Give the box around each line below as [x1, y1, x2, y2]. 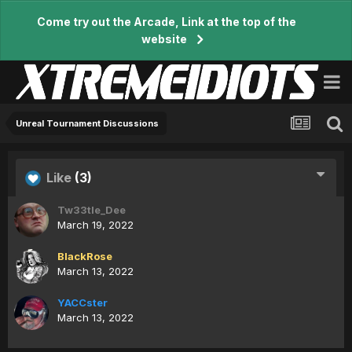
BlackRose [57, 250, 112, 262]
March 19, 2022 [57, 218, 134, 231]
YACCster [57, 296, 108, 309]
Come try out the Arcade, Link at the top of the [37, 15, 296, 28]
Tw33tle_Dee [57, 203, 126, 216]
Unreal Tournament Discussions [16, 118, 159, 129]
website [141, 32, 187, 46]
